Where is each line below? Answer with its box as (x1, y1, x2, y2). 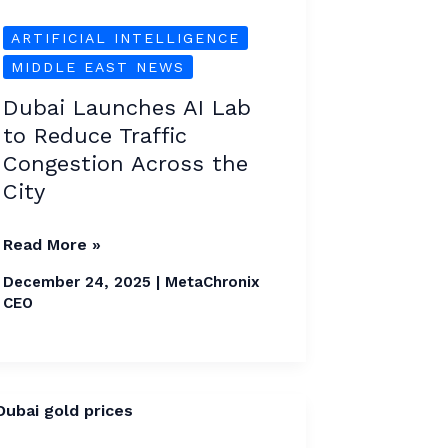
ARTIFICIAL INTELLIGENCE (11, 30, 241, 47)
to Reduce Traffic (3, 123, 188, 149)
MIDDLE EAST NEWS (11, 59, 186, 76)
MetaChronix (165, 272, 261, 291)
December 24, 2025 (3, 272, 157, 291)
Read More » (3, 235, 102, 255)
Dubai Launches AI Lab (3, 95, 252, 121)
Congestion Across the (3, 151, 249, 177)
